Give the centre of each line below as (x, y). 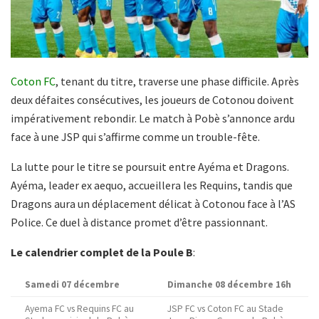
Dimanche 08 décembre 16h (229, 285)
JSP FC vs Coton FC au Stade (225, 309)
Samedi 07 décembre (72, 285)
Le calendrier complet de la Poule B (102, 252)
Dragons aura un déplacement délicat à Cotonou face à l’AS (153, 204)
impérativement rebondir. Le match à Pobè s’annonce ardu (153, 119)
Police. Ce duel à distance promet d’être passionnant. (139, 223)
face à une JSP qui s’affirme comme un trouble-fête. (135, 137)
